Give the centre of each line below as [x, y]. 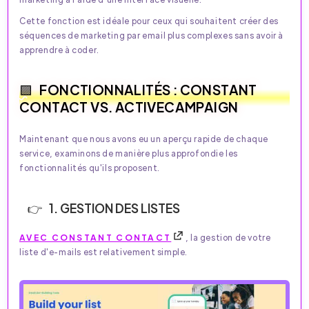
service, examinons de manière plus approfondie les [129, 153]
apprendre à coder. [59, 49]
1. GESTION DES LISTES [114, 208]
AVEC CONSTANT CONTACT [96, 237]
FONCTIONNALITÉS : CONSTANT [148, 89]
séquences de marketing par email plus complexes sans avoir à [152, 35]
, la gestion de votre [228, 237]
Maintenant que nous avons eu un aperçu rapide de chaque [144, 138]
